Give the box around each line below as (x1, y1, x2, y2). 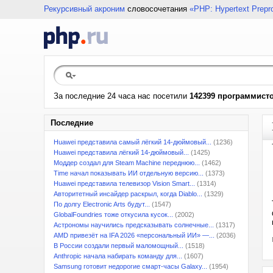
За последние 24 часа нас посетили (54, 91, 190, 101)
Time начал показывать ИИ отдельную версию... (54, 169, 204, 177)
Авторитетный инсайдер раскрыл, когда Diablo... (54, 190, 202, 197)
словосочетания (125, 4, 190, 13)
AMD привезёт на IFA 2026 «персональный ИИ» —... (54, 232, 214, 239)
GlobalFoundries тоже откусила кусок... (54, 211, 173, 218)
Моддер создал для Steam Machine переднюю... (54, 159, 200, 166)
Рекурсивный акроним (44, 4, 125, 13)
